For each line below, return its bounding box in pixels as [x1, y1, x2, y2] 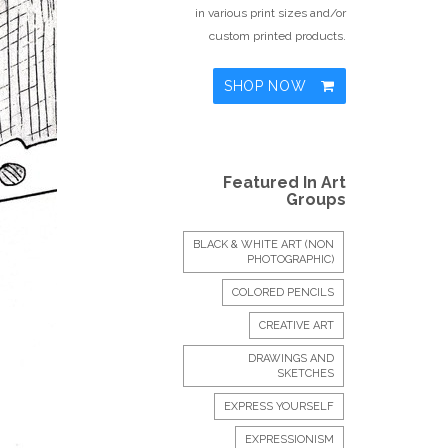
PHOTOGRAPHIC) [247, 253, 334, 266]
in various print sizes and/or [195, 6, 346, 20]
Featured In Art [223, 173, 346, 192]
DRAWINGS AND [248, 352, 334, 365]
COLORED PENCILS [232, 286, 334, 299]
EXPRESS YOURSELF [224, 400, 334, 413]
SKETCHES [277, 367, 334, 380]
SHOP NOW [223, 78, 312, 94]
